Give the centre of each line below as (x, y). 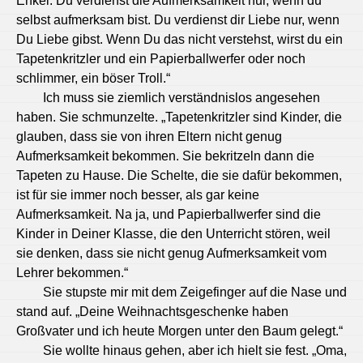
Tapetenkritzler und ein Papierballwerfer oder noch (161, 59)
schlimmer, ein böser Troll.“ (93, 78)
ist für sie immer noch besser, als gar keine (138, 195)
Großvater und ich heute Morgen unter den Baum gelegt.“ (179, 331)
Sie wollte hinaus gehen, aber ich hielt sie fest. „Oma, (195, 350)
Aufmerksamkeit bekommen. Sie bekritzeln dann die (165, 156)
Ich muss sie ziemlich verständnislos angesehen (181, 98)
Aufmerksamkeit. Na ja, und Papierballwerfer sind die (169, 214)
